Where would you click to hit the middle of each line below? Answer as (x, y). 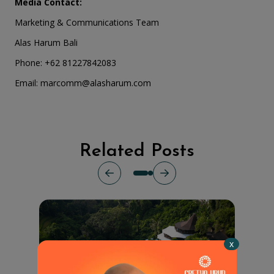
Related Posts (137, 151)
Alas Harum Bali (46, 43)
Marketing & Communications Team (87, 22)
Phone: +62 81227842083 (65, 63)
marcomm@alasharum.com (96, 83)
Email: (28, 83)
